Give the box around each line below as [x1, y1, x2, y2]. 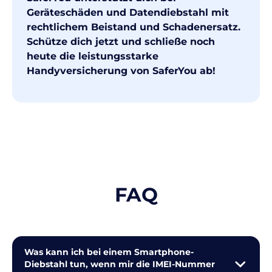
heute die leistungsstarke [27, 50, 158, 63]
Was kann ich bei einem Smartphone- [24, 246, 194, 258]
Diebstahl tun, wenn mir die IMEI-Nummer [24, 259, 215, 270]
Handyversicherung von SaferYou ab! [27, 65, 216, 77]
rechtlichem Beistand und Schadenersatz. [27, 21, 240, 33]
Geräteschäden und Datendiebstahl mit [27, 7, 229, 19]
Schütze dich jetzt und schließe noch [27, 36, 215, 48]
